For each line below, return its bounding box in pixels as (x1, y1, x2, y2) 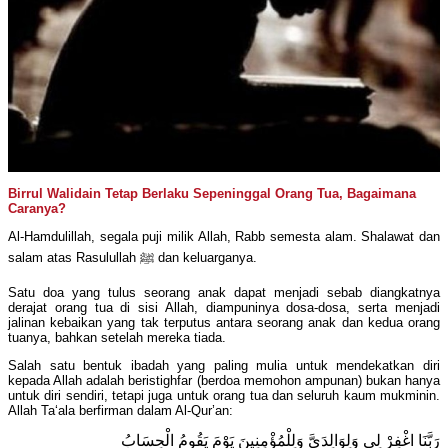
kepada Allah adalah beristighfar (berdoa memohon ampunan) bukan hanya (8, 373, 440, 389)
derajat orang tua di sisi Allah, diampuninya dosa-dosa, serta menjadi (8, 300, 440, 316)
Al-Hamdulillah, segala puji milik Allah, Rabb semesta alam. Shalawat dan (8, 229, 440, 245)
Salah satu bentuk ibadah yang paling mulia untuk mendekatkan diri (8, 358, 440, 374)
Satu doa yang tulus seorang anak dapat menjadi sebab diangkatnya (8, 285, 440, 301)
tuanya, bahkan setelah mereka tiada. (8, 330, 226, 346)
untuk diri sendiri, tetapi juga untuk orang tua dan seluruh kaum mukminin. (8, 388, 440, 404)
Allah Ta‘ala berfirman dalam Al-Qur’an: (8, 403, 233, 419)
